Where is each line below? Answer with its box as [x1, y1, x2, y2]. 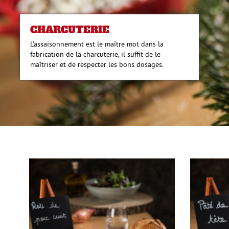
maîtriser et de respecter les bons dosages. [30, 59, 164, 69]
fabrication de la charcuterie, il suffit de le [30, 49, 161, 59]
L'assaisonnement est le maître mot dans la [30, 39, 164, 49]
